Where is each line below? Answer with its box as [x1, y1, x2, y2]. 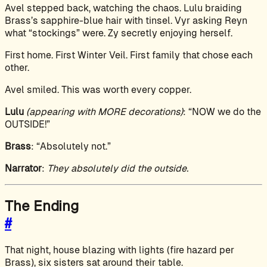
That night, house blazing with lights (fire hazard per [5, 244, 234, 256]
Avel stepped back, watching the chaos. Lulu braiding [5, 2, 242, 14]
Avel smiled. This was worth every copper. [5, 83, 191, 95]
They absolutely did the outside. [47, 162, 188, 174]
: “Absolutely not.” [31, 140, 111, 152]
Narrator [5, 162, 42, 174]
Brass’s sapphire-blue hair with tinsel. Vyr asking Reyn [5, 14, 247, 26]
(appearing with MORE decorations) [26, 105, 183, 117]
